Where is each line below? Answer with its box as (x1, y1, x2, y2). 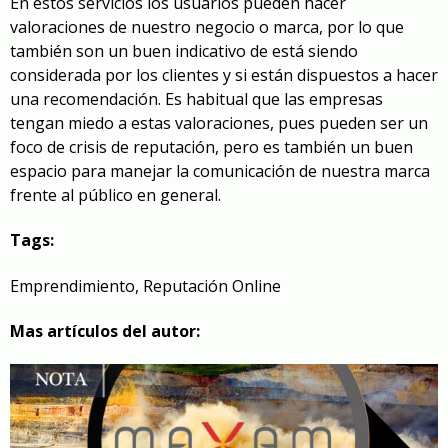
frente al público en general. (10, 184, 221, 207)
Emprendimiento (10, 274, 135, 297)
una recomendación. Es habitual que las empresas (10, 88, 383, 111)
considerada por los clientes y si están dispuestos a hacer (10, 64, 438, 87)
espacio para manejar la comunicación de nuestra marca (10, 160, 430, 183)
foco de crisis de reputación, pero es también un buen (10, 136, 413, 159)
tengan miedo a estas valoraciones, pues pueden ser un (10, 112, 428, 135)
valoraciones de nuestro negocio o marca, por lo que (10, 16, 404, 39)
